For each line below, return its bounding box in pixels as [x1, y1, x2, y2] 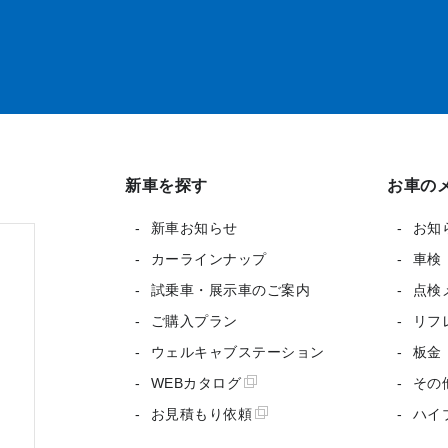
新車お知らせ [150, 219, 238, 236]
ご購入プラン [150, 312, 238, 329]
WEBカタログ [150, 374, 242, 391]
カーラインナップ [150, 250, 267, 267]
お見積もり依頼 [150, 405, 253, 422]
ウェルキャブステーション [150, 343, 325, 360]
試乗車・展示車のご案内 [150, 281, 311, 298]
